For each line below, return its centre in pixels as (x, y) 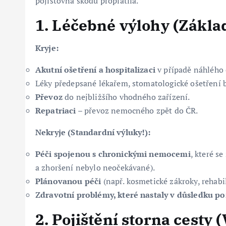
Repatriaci (56, 110)
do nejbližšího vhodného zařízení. (126, 97)
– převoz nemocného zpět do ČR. (137, 110)
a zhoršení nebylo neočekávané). (95, 167)
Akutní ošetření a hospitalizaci (95, 69)
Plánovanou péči (68, 181)
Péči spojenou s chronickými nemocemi (113, 154)
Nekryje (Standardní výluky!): (93, 132)
